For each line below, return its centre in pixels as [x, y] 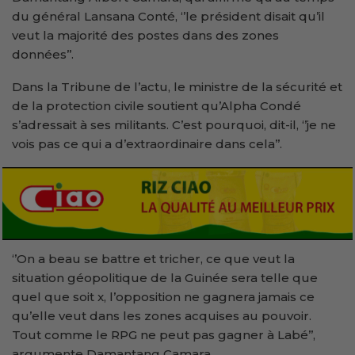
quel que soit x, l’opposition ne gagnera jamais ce [163, 296]
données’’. [43, 55]
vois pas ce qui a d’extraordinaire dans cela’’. [147, 144]
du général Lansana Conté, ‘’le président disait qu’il [168, 17]
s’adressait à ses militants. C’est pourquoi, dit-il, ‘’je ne [174, 125]
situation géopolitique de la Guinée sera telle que [165, 277]
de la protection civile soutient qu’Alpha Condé [157, 106]
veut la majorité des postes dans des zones [145, 36]
